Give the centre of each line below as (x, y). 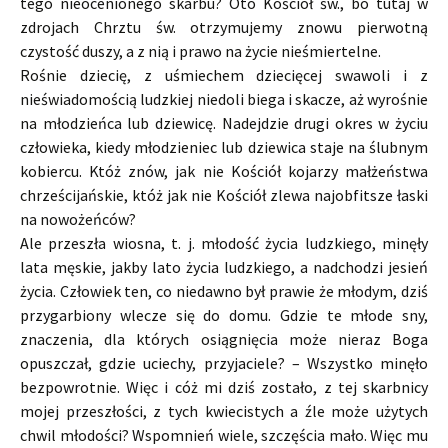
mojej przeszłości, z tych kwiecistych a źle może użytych (224, 411)
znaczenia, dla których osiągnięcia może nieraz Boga (224, 339)
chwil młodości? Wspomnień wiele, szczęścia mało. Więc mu (224, 435)
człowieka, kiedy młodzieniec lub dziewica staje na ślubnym (224, 147)
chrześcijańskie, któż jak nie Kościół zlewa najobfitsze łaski (224, 195)
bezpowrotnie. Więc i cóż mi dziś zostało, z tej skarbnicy (224, 387)
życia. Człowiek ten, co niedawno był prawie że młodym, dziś (224, 291)
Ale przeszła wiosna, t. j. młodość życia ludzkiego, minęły (224, 243)
